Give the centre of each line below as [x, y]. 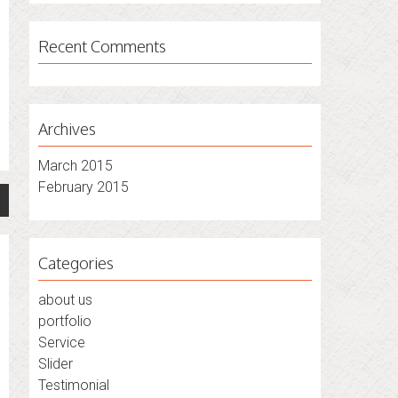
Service [62, 342]
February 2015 [84, 187]
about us [66, 300]
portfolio [65, 321]
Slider [56, 364]
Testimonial [74, 385]
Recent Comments [103, 46]
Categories [76, 263]
